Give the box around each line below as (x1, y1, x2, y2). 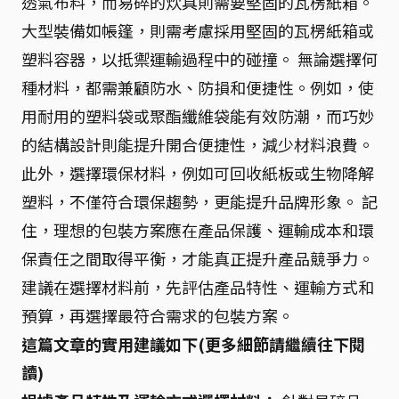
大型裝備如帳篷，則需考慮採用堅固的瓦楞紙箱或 (21, 19, 374, 42)
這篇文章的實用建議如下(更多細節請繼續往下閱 (21, 332, 365, 355)
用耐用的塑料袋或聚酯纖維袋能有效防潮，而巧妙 (21, 104, 374, 127)
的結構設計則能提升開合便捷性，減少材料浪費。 (21, 133, 374, 156)
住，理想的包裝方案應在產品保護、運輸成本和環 (21, 218, 374, 241)
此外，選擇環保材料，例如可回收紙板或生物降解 (21, 161, 374, 184)
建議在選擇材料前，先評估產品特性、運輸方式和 (21, 275, 374, 298)
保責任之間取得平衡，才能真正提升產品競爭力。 (21, 247, 374, 270)
